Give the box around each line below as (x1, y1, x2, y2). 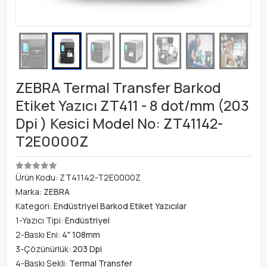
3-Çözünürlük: (15, 243, 73, 254)
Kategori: (15, 200, 54, 212)
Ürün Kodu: (15, 171, 60, 183)
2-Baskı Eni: (15, 228, 62, 240)
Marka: (15, 185, 44, 197)
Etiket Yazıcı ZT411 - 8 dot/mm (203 (15, 95, 249, 115)
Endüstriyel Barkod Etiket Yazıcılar (54, 200, 187, 212)
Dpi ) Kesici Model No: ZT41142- (15, 113, 223, 133)
